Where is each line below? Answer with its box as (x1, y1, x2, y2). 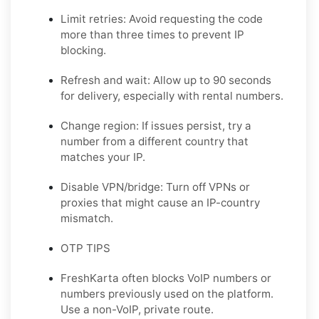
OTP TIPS (61, 241, 110, 255)
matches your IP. (61, 150, 145, 164)
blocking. (61, 43, 106, 57)
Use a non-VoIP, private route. (61, 302, 214, 316)
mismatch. (61, 211, 113, 225)
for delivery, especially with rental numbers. (61, 88, 283, 103)
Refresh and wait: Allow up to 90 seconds (61, 73, 271, 87)
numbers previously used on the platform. (61, 286, 273, 300)
